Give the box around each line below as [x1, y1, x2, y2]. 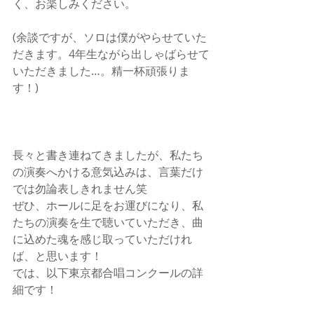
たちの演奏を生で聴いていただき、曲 [13, 214, 203, 230]
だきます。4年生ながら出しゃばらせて [13, 46, 210, 62]
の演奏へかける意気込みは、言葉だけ [13, 163, 203, 179]
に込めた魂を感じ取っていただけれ [13, 231, 192, 247]
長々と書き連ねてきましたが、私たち [13, 146, 203, 163]
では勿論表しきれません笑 [13, 180, 147, 196]
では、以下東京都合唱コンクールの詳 [13, 264, 203, 280]
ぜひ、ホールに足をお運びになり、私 [13, 197, 203, 213]
